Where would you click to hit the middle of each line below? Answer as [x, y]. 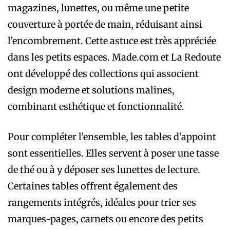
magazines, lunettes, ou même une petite [98, 8]
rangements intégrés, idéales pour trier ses [102, 202]
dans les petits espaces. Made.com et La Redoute [114, 57]
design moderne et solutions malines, [91, 90]
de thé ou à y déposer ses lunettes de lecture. [104, 169]
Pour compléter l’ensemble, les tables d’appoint [112, 137]
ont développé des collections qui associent [103, 73]
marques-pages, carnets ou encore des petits [106, 219]
